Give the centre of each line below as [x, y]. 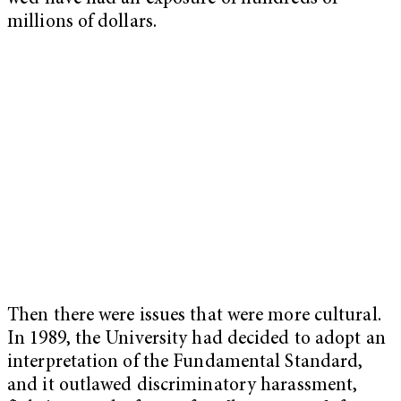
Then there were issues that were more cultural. [194, 316]
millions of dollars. [82, 22]
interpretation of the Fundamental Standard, [185, 363]
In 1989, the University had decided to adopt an [196, 339]
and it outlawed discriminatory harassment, [183, 386]
